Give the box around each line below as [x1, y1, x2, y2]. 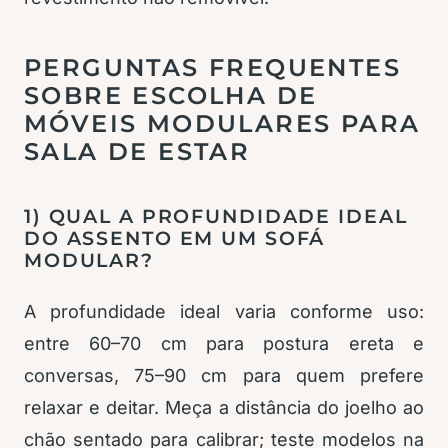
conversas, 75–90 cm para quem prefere [24, 365, 424, 387]
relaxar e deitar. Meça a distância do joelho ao [24, 397, 424, 419]
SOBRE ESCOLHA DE [24, 81, 318, 111]
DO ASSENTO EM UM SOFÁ [24, 227, 326, 251]
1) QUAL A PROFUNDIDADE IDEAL [24, 205, 408, 229]
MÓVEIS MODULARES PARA [24, 109, 421, 139]
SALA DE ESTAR [24, 137, 251, 167]
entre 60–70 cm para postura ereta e [24, 333, 424, 355]
